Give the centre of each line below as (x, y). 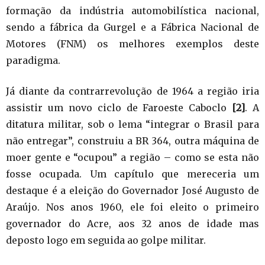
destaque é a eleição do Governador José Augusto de (132, 190)
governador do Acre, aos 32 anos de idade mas (132, 223)
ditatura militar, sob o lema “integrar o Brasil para (132, 124)
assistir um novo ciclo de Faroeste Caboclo (119, 107)
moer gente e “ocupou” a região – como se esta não (132, 157)
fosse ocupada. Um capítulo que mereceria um (132, 174)
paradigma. (33, 60)
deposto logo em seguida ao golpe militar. (106, 240)
